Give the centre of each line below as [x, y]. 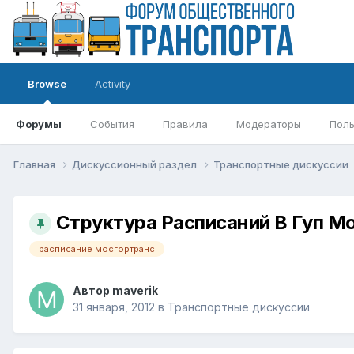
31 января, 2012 [114, 307]
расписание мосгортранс [97, 249]
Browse [47, 84]
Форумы [39, 124]
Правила [185, 124]
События [112, 124]
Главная [36, 164]
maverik [135, 290]
